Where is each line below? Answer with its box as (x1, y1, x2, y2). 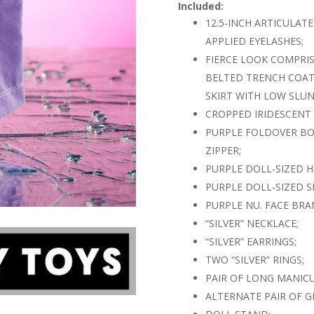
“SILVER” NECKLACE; (205, 216, 299, 230)
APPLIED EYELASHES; (205, 34, 303, 48)
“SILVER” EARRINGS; (205, 234, 296, 248)
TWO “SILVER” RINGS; (205, 252, 304, 266)
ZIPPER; (205, 143, 241, 157)
